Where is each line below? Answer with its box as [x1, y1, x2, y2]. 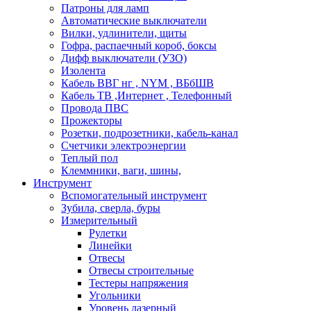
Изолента [61, 65, 106, 76]
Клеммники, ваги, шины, [61, 165, 181, 176]
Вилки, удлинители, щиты [61, 27, 187, 39]
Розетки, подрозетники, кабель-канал [61, 127, 238, 139]
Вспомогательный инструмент [61, 190, 207, 201]
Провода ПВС [61, 102, 128, 114]
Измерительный [61, 215, 137, 226]
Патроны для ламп [61, 2, 149, 14]
